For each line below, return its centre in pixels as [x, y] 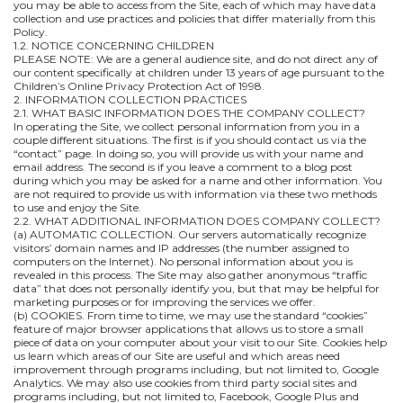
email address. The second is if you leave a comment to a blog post [183, 167]
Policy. [31, 32]
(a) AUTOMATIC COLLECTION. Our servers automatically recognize [190, 234]
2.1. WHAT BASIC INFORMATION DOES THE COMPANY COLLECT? [189, 113]
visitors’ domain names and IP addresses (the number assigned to [181, 248]
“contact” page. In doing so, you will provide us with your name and [188, 153]
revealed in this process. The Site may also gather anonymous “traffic [190, 275]
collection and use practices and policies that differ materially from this [194, 18]
